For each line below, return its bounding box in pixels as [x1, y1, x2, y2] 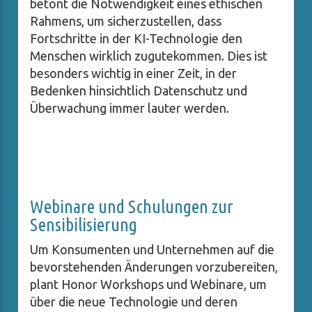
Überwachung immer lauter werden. [30, 101, 229, 116]
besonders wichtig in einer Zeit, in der [30, 66, 237, 81]
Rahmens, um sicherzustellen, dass [30, 14, 221, 29]
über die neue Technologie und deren [30, 295, 237, 309]
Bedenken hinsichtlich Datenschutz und [30, 84, 247, 98]
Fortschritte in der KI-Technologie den [30, 31, 242, 46]
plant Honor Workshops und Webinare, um [30, 277, 267, 292]
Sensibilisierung [30, 214, 137, 235]
